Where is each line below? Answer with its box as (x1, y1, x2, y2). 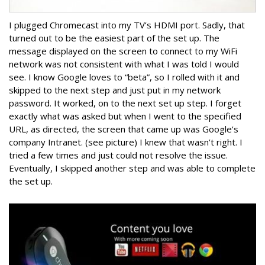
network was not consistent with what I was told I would (9, 58, 239, 70)
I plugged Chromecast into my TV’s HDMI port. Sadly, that (9, 19, 245, 31)
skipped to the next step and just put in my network (9, 84, 221, 96)
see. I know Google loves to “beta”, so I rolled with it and (9, 71, 240, 83)
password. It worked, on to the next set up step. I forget (9, 97, 241, 109)
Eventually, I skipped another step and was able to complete (9, 162, 256, 174)
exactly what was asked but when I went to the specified (9, 110, 241, 122)
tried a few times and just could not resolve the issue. (9, 149, 228, 161)
